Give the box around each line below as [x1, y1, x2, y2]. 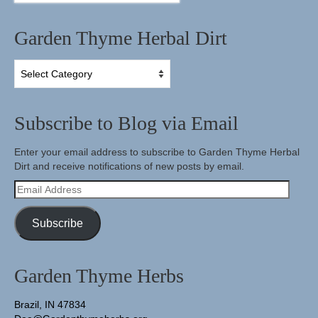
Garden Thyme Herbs [14, 265, 184, 287]
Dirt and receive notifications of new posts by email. [14, 160, 244, 172]
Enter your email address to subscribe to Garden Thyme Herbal [14, 146, 300, 158]
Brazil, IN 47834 [14, 299, 86, 311]
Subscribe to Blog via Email [14, 112, 238, 135]
